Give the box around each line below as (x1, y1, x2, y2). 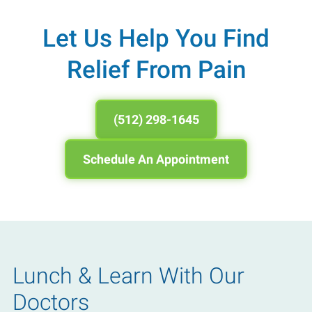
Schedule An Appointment (83, 151, 229, 166)
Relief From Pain (66, 54, 246, 84)
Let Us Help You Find (42, 23, 270, 53)
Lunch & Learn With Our (12, 262, 244, 289)
